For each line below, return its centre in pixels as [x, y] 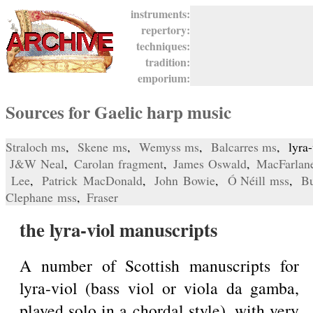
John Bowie [185, 181]
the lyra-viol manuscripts [118, 230]
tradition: [164, 62]
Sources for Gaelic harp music [118, 112]
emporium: [160, 78]
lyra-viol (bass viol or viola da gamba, [159, 288]
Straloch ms [36, 147]
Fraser [102, 197]
